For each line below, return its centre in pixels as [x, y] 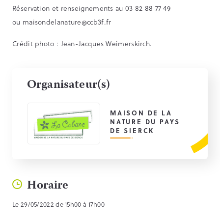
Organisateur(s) [69, 85]
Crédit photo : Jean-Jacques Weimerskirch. [82, 44]
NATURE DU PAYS [145, 122]
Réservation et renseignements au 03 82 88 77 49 [92, 8]
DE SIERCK [132, 131]
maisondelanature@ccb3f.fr [67, 22]
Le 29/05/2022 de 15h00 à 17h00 [58, 204]
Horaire [45, 186]
